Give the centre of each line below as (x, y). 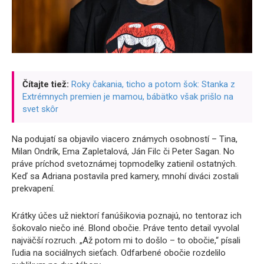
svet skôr (40, 109)
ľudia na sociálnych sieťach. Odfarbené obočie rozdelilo (119, 253)
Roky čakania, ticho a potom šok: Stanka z (153, 84)
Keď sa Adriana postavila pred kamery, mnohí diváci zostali (125, 176)
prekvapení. (33, 188)
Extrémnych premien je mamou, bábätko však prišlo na (128, 96)
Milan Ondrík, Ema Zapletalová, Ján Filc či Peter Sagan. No (123, 151)
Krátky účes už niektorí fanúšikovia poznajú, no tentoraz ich (127, 215)
